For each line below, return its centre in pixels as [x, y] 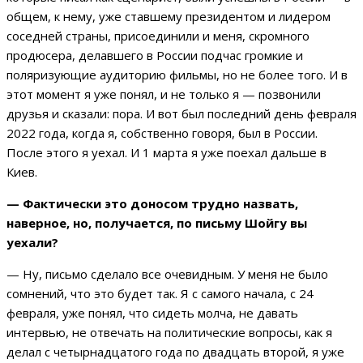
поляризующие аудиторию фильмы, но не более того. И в [177, 75]
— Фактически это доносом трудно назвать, [152, 204]
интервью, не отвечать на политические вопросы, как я [169, 333]
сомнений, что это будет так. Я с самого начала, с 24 [160, 294]
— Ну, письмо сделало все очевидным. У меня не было [167, 274]
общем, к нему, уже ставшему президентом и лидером [169, 17]
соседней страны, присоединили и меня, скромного [158, 36]
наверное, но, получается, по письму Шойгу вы [157, 223]
